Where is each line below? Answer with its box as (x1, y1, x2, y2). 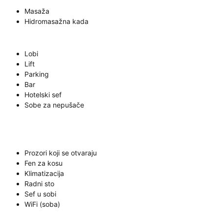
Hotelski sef (24, 90, 62, 99)
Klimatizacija (24, 169, 64, 177)
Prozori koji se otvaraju (24, 149, 97, 157)
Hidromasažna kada (24, 17, 88, 25)
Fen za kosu (24, 159, 63, 167)
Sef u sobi (24, 190, 56, 198)
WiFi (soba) (24, 200, 60, 208)
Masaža (24, 7, 49, 15)
